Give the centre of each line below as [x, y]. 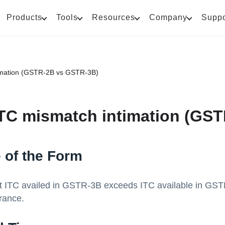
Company [168, 17]
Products [24, 17]
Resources [114, 17]
